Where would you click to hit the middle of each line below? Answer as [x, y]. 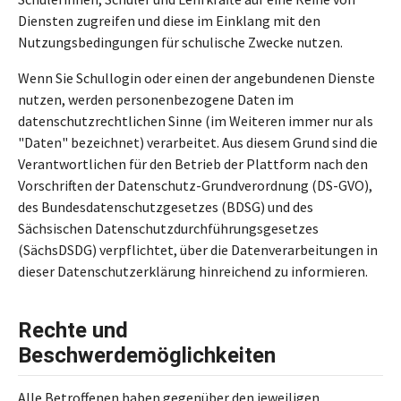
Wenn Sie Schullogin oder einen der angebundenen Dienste [196, 78]
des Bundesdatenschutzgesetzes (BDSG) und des [166, 207]
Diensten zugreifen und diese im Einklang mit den [169, 21]
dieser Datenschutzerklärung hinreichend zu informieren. [193, 271]
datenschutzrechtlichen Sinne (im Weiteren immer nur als [196, 121]
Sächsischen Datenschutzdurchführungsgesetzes [168, 228]
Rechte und [73, 330]
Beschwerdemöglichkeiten [147, 355]
